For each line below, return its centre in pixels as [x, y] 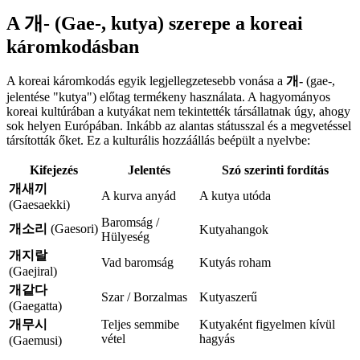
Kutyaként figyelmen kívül [267, 325]
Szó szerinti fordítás [275, 170]
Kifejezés [53, 170]
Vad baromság [137, 263]
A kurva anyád [139, 196]
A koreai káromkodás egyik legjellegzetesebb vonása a [146, 81]
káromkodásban [73, 46]
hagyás [217, 339]
